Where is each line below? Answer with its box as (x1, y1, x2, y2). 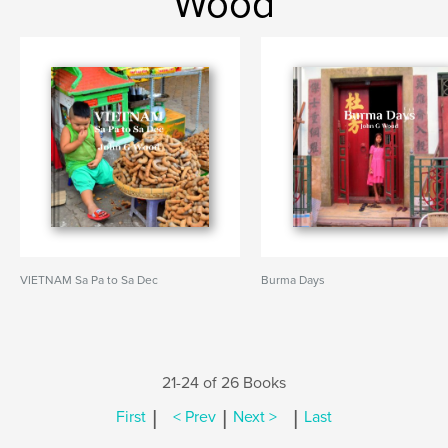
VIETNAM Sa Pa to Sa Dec (20, 273, 158, 287)
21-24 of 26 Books (162, 373, 286, 393)
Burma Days (261, 273, 326, 287)
